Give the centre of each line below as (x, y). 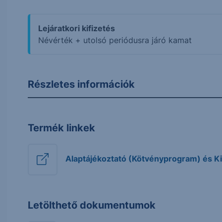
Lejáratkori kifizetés (77, 28)
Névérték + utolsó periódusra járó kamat (115, 40)
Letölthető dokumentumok (92, 205)
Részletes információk (82, 84)
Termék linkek (62, 128)
